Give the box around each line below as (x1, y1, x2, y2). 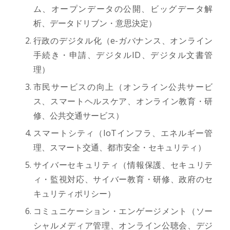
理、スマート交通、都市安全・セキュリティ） (33, 141, 206, 153)
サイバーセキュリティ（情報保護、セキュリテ (33, 159, 213, 170)
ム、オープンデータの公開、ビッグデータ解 (33, 3, 213, 14)
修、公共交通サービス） (33, 109, 124, 121)
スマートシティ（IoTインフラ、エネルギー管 (33, 127, 213, 139)
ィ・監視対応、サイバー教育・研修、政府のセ (33, 173, 213, 185)
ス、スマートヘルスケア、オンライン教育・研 (33, 95, 213, 107)
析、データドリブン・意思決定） (33, 17, 157, 29)
